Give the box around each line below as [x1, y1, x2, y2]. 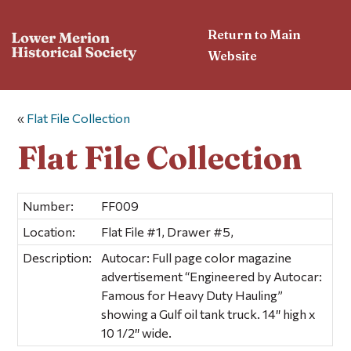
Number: [23, 197, 74, 213]
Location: [23, 223, 76, 239]
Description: [23, 249, 92, 265]
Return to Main [208, 26, 302, 42]
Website [208, 47, 258, 63]
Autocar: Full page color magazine [101, 249, 292, 265]
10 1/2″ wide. [101, 324, 172, 340]
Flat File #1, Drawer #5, [101, 223, 234, 239]
